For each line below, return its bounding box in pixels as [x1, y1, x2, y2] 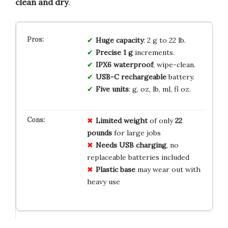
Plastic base [95, 165, 135, 175]
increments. [132, 48, 175, 58]
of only [147, 116, 175, 126]
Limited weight [95, 116, 148, 126]
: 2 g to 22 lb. [143, 36, 186, 45]
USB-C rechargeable [95, 72, 166, 82]
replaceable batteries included [87, 153, 189, 162]
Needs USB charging [95, 140, 166, 150]
